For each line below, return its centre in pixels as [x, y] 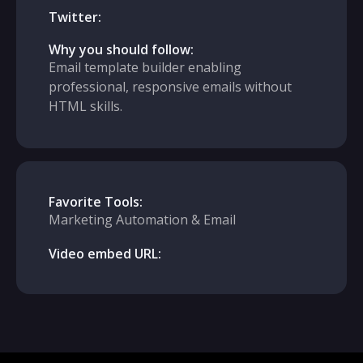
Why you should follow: [121, 49]
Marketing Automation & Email [142, 220]
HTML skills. [85, 106]
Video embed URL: [105, 254]
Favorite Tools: [96, 202]
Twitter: [75, 17]
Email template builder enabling [145, 67]
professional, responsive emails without [170, 87]
